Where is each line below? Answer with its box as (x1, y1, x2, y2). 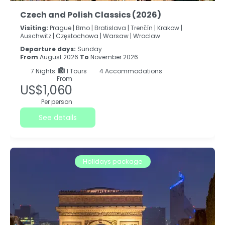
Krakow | (157, 24, 182, 33)
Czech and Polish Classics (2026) (20, 9, 161, 21)
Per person (41, 97, 72, 106)
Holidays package (82, 157, 143, 167)
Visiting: (20, 24, 48, 33)
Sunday (77, 45, 102, 54)
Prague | (50, 24, 74, 33)
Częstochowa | (56, 32, 101, 41)
